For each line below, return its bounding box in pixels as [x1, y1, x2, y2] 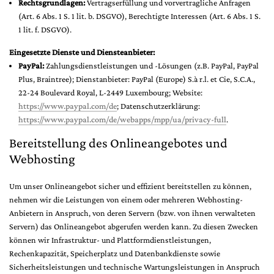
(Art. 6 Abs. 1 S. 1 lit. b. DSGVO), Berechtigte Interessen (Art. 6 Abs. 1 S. [18, 11, 261, 21]
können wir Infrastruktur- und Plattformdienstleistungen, [9, 235, 211, 245]
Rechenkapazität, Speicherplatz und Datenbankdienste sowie [9, 248, 220, 258]
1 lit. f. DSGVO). [18, 24, 72, 34]
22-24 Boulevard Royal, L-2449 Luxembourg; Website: [18, 87, 202, 97]
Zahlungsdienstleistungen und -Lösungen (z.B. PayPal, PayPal [44, 61, 259, 70]
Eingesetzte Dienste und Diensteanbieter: [9, 47, 155, 57]
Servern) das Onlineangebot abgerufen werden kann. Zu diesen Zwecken [9, 221, 258, 231]
